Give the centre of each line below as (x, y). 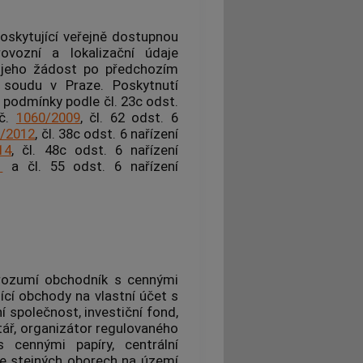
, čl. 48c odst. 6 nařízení (95, 149)
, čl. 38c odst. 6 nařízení (107, 133)
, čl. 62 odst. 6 (129, 117)
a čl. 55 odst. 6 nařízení (91, 166)
